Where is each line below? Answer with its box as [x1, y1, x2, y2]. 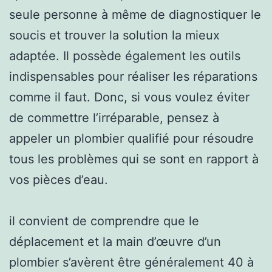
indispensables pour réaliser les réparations [9, 69, 257, 84]
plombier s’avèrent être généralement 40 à [9, 254, 254, 270]
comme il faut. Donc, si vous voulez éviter [9, 89, 250, 104]
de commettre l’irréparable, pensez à [9, 110, 219, 125]
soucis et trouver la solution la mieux [9, 27, 220, 42]
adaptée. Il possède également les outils [9, 48, 240, 63]
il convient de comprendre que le [9, 213, 199, 228]
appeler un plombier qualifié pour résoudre [9, 131, 254, 146]
